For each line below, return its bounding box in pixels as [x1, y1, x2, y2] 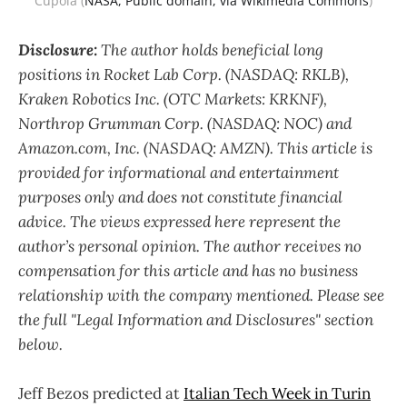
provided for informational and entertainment [18, 162, 339, 183]
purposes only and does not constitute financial [18, 186, 342, 207]
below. [18, 333, 63, 354]
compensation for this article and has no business [18, 260, 358, 281]
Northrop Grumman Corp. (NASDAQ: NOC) [18, 113, 323, 134]
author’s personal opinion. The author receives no [18, 235, 362, 256]
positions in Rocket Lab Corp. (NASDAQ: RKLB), [18, 64, 349, 84]
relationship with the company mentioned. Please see [18, 284, 384, 305]
